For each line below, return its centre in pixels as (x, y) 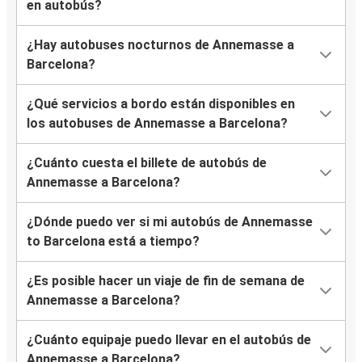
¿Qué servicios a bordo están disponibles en (161, 104)
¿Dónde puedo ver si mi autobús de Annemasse (170, 222)
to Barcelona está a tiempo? (113, 242)
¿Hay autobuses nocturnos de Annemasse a (160, 45)
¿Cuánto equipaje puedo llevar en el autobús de (169, 340)
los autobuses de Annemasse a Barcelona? (157, 124)
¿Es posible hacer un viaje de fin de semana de (166, 281)
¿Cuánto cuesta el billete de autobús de (147, 163)
